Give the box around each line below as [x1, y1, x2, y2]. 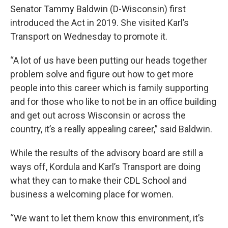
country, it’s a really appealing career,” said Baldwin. [10, 124, 212, 134]
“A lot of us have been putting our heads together [10, 55, 207, 66]
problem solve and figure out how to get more [10, 69, 193, 79]
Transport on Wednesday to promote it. [10, 31, 167, 42]
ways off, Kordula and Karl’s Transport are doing [10, 161, 201, 172]
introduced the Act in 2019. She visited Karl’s [10, 17, 189, 28]
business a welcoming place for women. [10, 189, 174, 199]
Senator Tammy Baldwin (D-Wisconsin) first [10, 4, 186, 14]
